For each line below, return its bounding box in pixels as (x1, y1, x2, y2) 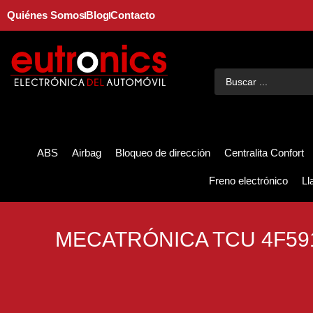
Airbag (72, 147, 101, 159)
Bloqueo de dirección (115, 147, 210, 159)
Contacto (110, 9, 155, 21)
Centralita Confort (224, 147, 304, 159)
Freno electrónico (209, 175, 288, 187)
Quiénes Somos (7, 9, 85, 21)
